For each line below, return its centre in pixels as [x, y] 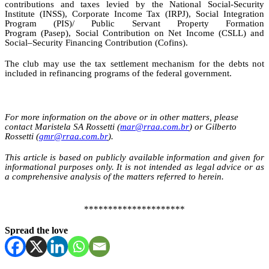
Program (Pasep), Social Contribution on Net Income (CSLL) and [134, 33]
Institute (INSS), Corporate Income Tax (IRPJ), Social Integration [134, 14]
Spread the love [36, 231]
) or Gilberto [213, 127]
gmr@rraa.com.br [74, 137]
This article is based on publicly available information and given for [134, 158]
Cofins [170, 43]
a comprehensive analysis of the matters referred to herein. [114, 177]
